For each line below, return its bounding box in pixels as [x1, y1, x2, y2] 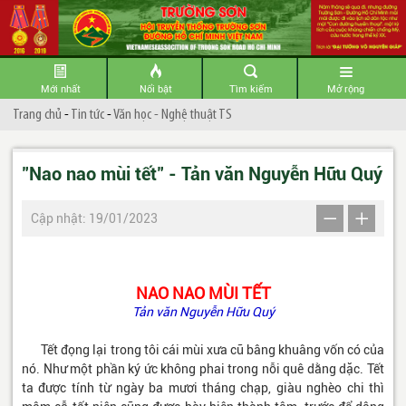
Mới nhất [40, 83, 81, 96]
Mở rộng [327, 83, 364, 96]
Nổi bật [139, 83, 172, 96]
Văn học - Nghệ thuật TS [113, 107, 232, 123]
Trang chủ [13, 107, 62, 123]
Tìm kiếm [228, 83, 273, 96]
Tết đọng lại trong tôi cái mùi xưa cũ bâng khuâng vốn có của [22, 343, 384, 358]
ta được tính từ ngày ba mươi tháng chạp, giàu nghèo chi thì [22, 381, 384, 396]
